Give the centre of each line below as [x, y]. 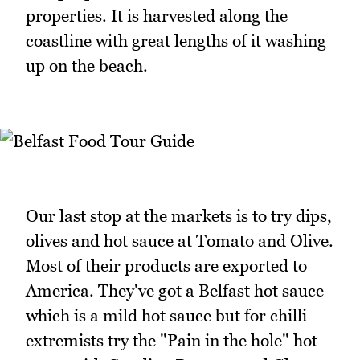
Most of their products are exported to [166, 266]
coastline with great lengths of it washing [176, 41]
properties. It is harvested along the [157, 16]
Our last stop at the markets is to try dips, [179, 216]
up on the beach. [87, 66]
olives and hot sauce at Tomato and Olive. [180, 241]
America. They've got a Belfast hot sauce [175, 291]
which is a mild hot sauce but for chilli [166, 316]
